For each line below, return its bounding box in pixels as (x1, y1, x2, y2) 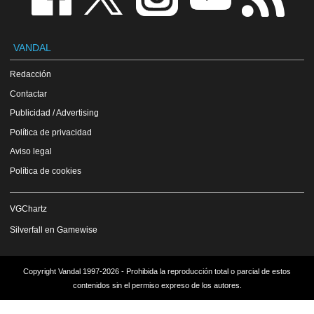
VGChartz (10, 203, 47, 213)
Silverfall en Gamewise (10, 224, 97, 234)
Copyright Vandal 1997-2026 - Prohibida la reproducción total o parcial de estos (23, 266, 291, 275)
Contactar (10, 88, 47, 98)
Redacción (10, 69, 51, 79)
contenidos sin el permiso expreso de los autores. (72, 280, 242, 289)
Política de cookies (10, 165, 81, 175)
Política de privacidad (10, 127, 92, 137)
